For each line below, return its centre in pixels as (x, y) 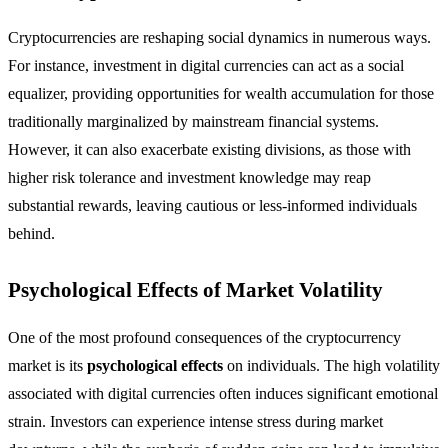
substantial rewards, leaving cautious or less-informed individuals (212, 206)
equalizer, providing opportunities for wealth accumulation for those (221, 94)
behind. (31, 234)
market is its (47, 366)
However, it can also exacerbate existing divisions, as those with (209, 150)
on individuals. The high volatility (331, 366)
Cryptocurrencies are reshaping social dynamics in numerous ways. (219, 38)
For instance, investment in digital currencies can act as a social (206, 66)
